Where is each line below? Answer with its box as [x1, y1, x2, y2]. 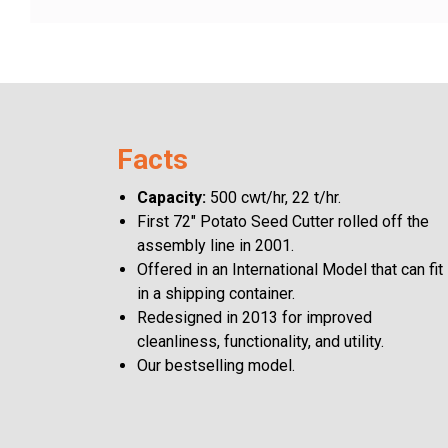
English [34, 200, 79, 217]
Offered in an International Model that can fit [137, 260, 443, 280]
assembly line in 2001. [137, 236, 294, 256]
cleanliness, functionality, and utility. [137, 332, 384, 352]
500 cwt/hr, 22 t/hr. [206, 188, 341, 208]
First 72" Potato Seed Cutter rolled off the [137, 212, 429, 232]
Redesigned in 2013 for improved [137, 308, 372, 328]
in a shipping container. [137, 284, 295, 304]
